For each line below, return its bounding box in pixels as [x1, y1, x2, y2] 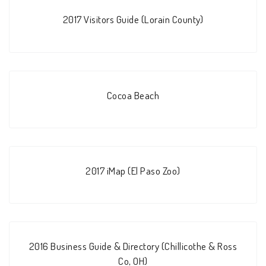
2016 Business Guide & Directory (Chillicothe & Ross [28, 239, 237, 253]
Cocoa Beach [106, 88, 160, 102]
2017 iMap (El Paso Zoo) [85, 164, 180, 178]
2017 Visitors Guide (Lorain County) [62, 12, 204, 26]
